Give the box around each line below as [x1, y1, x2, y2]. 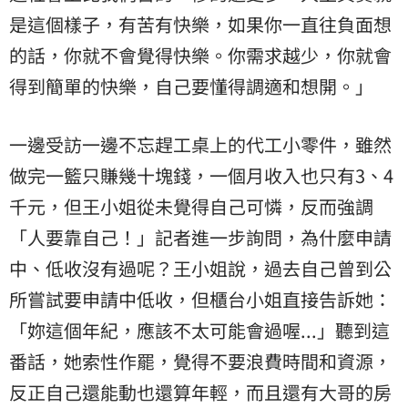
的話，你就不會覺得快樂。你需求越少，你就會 [9, 41, 392, 68]
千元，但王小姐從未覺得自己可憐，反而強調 [9, 192, 373, 219]
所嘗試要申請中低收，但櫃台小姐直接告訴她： [9, 285, 392, 312]
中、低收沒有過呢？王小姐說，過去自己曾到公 [9, 254, 392, 281]
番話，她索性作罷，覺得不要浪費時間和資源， [9, 347, 392, 374]
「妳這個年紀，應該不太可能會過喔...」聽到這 [9, 316, 390, 343]
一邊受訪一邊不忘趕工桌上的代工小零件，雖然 [9, 130, 392, 158]
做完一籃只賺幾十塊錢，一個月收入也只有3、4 [9, 161, 393, 189]
